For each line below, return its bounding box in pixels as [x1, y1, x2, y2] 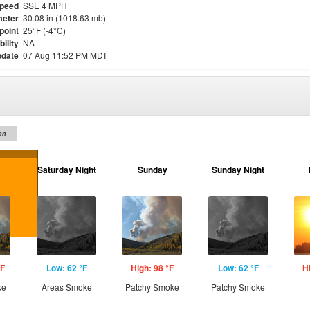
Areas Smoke [41, 281, 92, 293]
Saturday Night [37, 163, 96, 176]
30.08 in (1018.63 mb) [23, 12, 106, 24]
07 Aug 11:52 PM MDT [23, 49, 107, 61]
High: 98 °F [131, 262, 174, 274]
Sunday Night [212, 163, 264, 176]
